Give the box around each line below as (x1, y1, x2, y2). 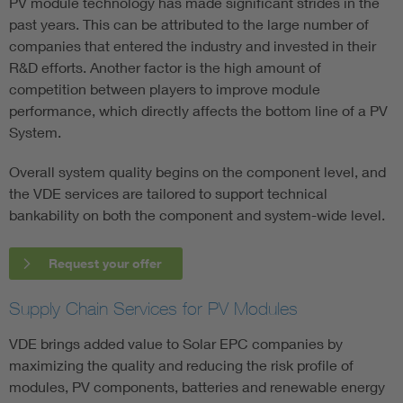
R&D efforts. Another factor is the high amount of (9, 58, 321, 76)
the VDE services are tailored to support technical (9, 184, 327, 201)
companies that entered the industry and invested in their (9, 36, 376, 54)
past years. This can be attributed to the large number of (9, 14, 369, 32)
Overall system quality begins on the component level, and (9, 162, 386, 180)
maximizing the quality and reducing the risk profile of (9, 355, 354, 373)
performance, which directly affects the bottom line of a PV (9, 101, 388, 119)
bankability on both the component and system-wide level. (9, 205, 389, 223)
